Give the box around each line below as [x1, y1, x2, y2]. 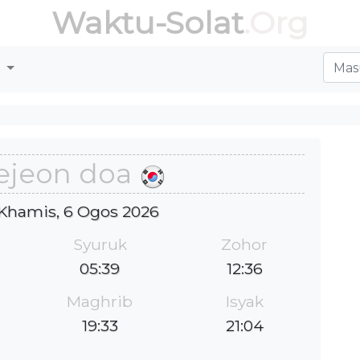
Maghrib [67, 291, 133, 311]
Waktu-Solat [51, 4, 243, 42]
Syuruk [72, 234, 127, 254]
